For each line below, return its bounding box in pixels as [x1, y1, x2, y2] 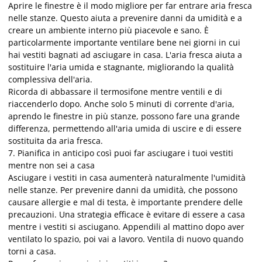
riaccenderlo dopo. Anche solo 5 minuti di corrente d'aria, [8, 98, 235, 109]
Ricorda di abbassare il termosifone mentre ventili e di [8, 85, 222, 97]
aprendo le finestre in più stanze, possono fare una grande [8, 110, 240, 122]
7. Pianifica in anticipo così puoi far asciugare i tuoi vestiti [8, 147, 233, 158]
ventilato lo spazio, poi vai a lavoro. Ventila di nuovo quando [8, 233, 243, 244]
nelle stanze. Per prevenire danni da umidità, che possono [8, 184, 237, 195]
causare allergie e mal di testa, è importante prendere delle [8, 196, 243, 208]
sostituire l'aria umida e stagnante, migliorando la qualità [8, 61, 234, 73]
